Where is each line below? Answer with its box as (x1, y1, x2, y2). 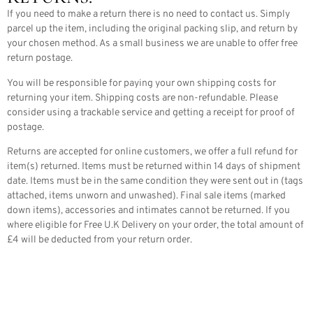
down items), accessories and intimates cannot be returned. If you (7, 204, 290, 217)
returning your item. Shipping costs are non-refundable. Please (7, 92, 278, 104)
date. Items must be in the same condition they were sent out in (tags (7, 175, 303, 187)
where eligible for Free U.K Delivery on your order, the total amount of (7, 219, 304, 231)
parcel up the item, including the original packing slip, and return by (7, 23, 298, 36)
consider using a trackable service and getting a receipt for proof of (7, 106, 295, 119)
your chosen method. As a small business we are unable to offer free (7, 38, 298, 50)
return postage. (7, 52, 73, 65)
